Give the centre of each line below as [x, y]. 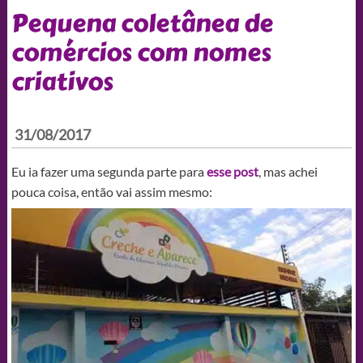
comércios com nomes [141, 52]
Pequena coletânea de [142, 23]
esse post [232, 171]
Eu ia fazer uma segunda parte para [109, 171]
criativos [62, 81]
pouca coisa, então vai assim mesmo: [111, 191]
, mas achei [288, 171]
